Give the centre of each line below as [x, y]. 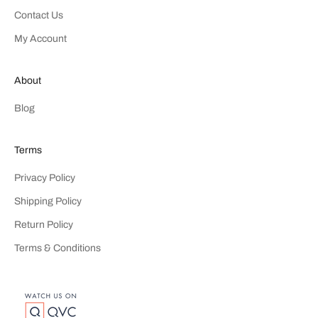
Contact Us [39, 15]
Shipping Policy [48, 201]
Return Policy [44, 224]
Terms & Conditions [57, 248]
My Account [40, 38]
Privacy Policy [45, 177]
